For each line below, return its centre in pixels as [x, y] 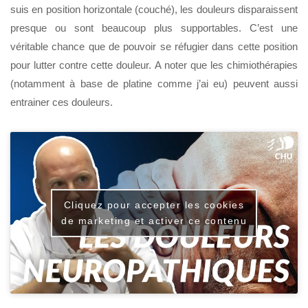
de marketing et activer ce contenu [154, 220]
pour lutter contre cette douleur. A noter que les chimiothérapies [154, 65]
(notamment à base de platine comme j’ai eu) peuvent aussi [154, 84]
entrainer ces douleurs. [62, 102]
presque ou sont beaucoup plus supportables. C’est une [154, 28]
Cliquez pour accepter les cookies [154, 205]
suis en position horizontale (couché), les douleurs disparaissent [154, 10]
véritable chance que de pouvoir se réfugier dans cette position [154, 47]
